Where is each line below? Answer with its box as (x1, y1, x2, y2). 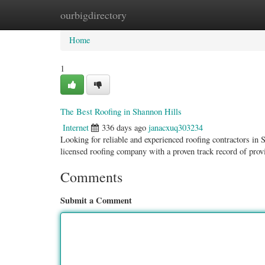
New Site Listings (117, 9, 179, 20)
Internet (63, 122, 89, 133)
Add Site (196, 9, 227, 20)
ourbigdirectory (60, 8, 127, 22)
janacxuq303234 (148, 122, 203, 133)
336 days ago (102, 122, 146, 133)
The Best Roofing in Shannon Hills (60, 105, 182, 117)
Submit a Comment (60, 194, 132, 206)
